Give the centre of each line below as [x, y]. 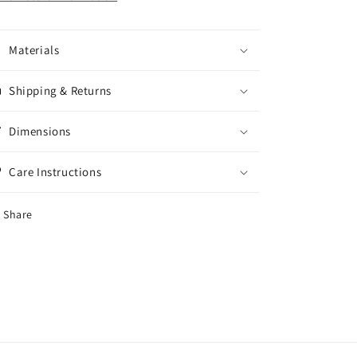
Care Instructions [55, 172]
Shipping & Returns [60, 91]
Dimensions [40, 131]
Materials [34, 50]
